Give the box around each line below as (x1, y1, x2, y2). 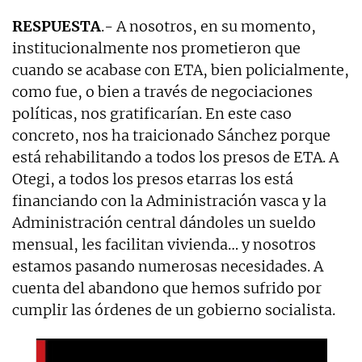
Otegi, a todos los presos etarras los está (12, 169, 293, 188)
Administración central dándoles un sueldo (12, 213, 316, 232)
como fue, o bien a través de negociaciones (12, 82, 313, 101)
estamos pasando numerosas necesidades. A (12, 256, 323, 276)
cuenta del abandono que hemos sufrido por (12, 278, 322, 297)
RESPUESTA (12, 16, 101, 36)
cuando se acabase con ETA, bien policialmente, (12, 60, 349, 79)
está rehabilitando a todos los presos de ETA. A (12, 147, 339, 166)
